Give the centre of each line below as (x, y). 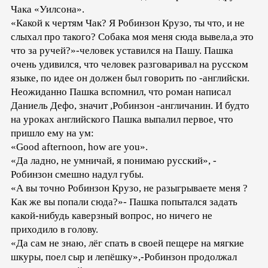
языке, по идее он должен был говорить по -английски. (130, 78)
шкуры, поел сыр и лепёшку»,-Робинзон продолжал (124, 257)
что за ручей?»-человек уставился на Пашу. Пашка (122, 50)
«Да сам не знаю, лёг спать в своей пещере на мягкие (127, 243)
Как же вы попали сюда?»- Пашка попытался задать (124, 202)
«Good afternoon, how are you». (79, 147)
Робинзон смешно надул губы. (77, 174)
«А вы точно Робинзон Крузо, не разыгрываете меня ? (129, 188)
